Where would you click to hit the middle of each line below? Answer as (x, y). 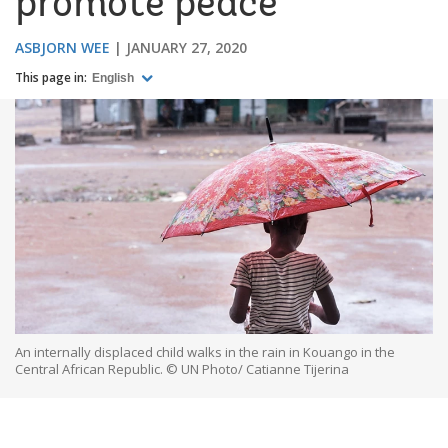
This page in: (51, 77)
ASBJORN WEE (62, 47)
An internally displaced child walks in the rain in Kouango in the (205, 351)
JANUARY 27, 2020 (186, 47)
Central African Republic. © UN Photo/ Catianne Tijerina (182, 368)
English (114, 78)
